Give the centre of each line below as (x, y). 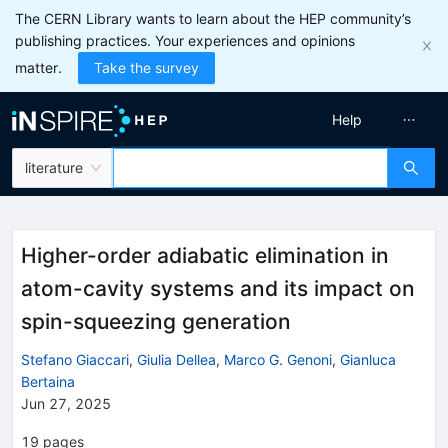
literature (54, 167)
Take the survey (146, 67)
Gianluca (368, 359)
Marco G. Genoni (278, 359)
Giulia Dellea (176, 359)
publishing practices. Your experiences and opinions (185, 40)
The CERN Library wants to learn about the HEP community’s (213, 18)
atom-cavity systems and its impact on (218, 288)
